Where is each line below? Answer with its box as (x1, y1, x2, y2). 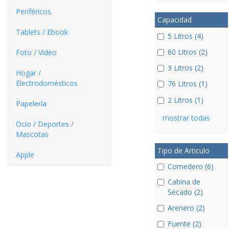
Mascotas (16, 129, 49, 139)
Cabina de (167, 176, 200, 187)
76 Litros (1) (167, 79, 208, 89)
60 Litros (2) (167, 47, 208, 57)
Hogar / (16, 68, 41, 78)
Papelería (16, 99, 47, 108)
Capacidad (157, 15, 192, 25)
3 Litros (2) (167, 63, 203, 73)
